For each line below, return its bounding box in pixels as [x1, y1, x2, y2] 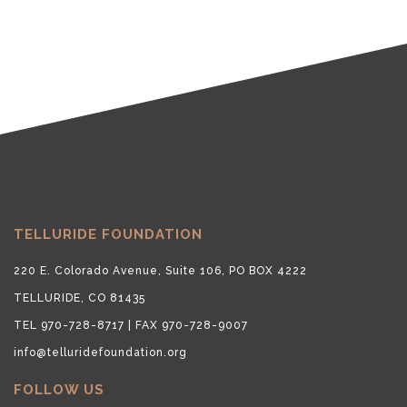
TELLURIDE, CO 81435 [14, 291, 145, 304]
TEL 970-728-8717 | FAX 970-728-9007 [14, 318, 248, 332]
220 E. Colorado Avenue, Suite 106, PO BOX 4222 [14, 263, 307, 277]
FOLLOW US [14, 381, 104, 398]
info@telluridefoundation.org [14, 345, 187, 359]
